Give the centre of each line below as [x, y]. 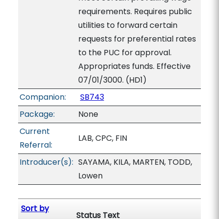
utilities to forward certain [128, 25]
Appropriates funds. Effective [134, 66]
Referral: [36, 145]
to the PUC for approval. [125, 53]
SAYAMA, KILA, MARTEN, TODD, [135, 162]
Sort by [35, 208]
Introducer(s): [46, 162]
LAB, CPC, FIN [102, 138]
